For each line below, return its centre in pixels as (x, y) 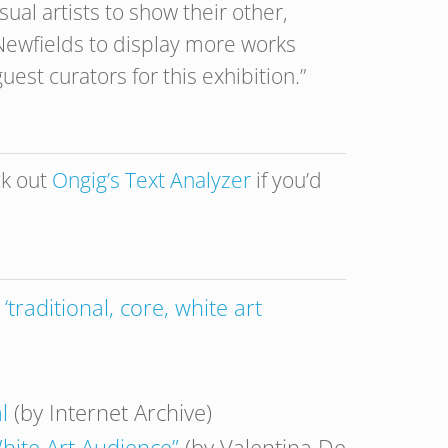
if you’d (286, 180)
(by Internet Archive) (110, 412)
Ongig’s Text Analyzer (151, 180)
